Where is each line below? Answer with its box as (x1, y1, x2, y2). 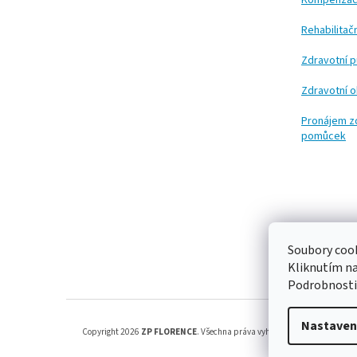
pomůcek (301, 128, 346, 144)
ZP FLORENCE (141, 326, 197, 338)
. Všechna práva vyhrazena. (197, 326, 299, 338)
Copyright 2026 (82, 326, 141, 338)
